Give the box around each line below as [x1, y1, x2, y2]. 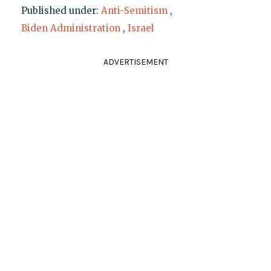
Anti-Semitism [100, 4, 168, 16]
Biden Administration [21, 22, 120, 34]
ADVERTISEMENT [103, 56, 168, 67]
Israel [127, 22, 154, 34]
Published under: [21, 4, 101, 16]
